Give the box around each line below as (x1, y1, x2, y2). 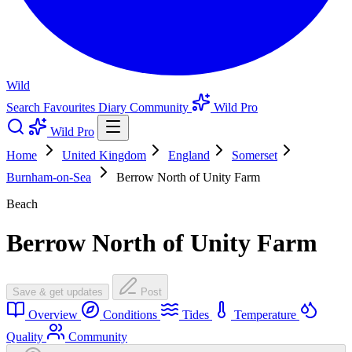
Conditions (100, 308, 160, 322)
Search (6, 101, 43, 115)
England (168, 148, 210, 163)
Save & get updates (13, 286, 103, 299)
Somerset (232, 148, 277, 163)
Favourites (43, 101, 98, 115)
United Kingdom (62, 148, 146, 163)
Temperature (231, 308, 299, 322)
